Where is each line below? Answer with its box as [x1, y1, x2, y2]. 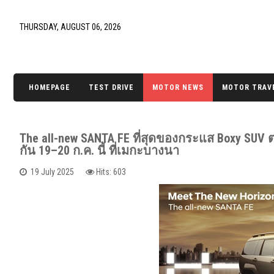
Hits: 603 [96, 167, 126, 177]
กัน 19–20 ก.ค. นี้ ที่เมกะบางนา [20, 143, 179, 158]
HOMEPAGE [29, 83, 70, 92]
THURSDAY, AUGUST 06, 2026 [20, 22, 121, 32]
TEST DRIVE [89, 83, 134, 92]
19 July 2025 [31, 167, 74, 177]
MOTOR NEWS [152, 83, 204, 92]
